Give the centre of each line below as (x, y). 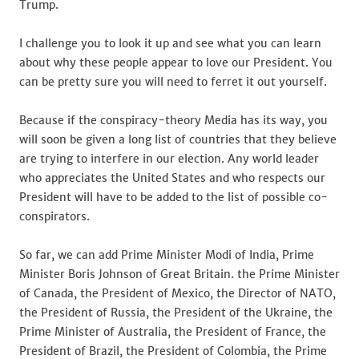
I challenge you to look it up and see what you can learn (170, 43)
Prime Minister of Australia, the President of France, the (173, 332)
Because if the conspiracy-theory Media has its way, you (173, 120)
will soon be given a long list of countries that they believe (178, 139)
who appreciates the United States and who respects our (172, 178)
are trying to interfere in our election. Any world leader (169, 159)
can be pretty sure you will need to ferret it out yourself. (173, 82)
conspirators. (54, 216)
